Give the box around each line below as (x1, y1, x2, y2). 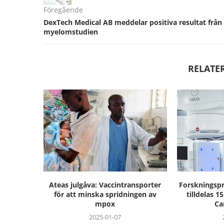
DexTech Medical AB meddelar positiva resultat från (43, 17, 222, 27)
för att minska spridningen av (53, 189, 156, 199)
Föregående (43, 5, 83, 14)
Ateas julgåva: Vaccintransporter (49, 180, 161, 190)
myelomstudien (43, 27, 98, 36)
